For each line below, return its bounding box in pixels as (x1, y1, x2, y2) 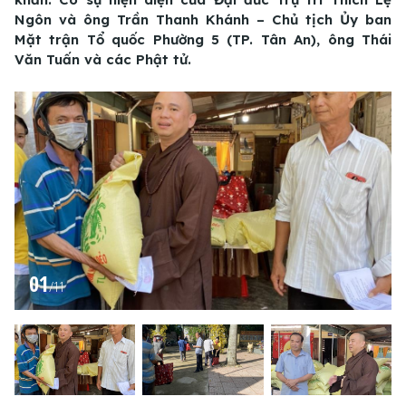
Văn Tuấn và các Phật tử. (14, 51, 191, 69)
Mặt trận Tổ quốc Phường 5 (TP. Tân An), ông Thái (14, 31, 391, 49)
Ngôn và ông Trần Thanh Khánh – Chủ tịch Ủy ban (14, 11, 391, 29)
